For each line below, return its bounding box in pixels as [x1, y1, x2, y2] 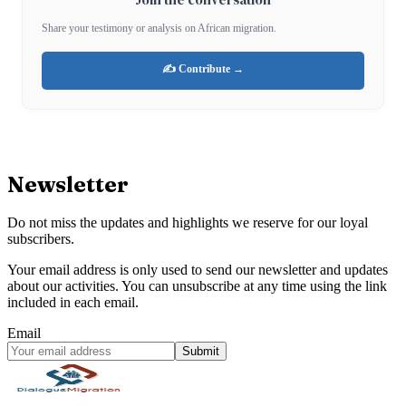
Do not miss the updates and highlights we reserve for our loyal [7, 215, 368, 231]
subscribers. [7, 231, 74, 247]
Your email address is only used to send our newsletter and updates [7, 262, 388, 278]
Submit [182, 344, 219, 359]
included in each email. [7, 295, 139, 311]
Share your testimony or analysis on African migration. [41, 22, 276, 35]
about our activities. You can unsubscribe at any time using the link [7, 278, 387, 295]
